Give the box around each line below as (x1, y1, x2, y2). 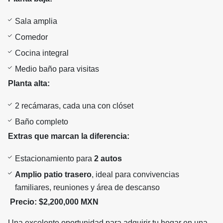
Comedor (15, 33, 48, 42)
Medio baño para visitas (15, 65, 99, 74)
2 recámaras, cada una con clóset (15, 102, 133, 111)
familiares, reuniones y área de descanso (15, 183, 160, 192)
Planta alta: (8, 79, 50, 88)
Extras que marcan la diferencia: (8, 132, 129, 141)
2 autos (94, 154, 122, 163)
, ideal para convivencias (92, 170, 179, 179)
